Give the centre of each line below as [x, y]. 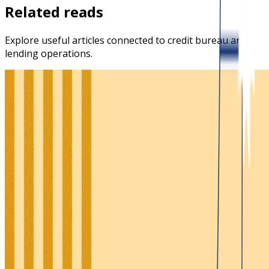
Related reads [54, 12]
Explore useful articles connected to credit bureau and [126, 41]
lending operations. [49, 54]
